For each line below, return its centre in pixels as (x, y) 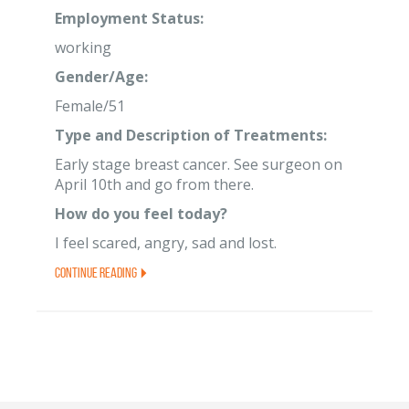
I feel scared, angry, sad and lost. (166, 243)
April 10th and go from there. (154, 184)
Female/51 (90, 106)
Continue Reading (97, 273)
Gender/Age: (101, 77)
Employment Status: (129, 18)
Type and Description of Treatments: (191, 135)
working (83, 47)
